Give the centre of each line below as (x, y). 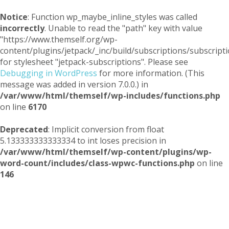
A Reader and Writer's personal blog (114, 216)
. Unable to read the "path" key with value (123, 28)
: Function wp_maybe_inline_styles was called (112, 17)
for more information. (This (151, 73)
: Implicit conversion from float (106, 129)
